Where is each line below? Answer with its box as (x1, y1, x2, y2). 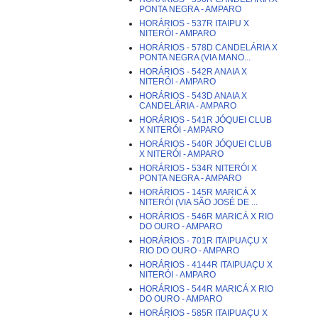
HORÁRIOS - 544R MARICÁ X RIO (139, 284, 273, 294)
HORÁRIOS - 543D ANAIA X (139, 91, 247, 101)
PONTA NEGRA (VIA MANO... (139, 53, 251, 62)
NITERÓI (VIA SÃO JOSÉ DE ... (139, 197, 258, 207)
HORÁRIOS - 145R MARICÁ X (139, 187, 256, 197)
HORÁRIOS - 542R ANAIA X (139, 67, 247, 77)
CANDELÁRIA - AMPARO (139, 101, 236, 111)
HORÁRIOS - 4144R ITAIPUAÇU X (139, 260, 273, 270)
